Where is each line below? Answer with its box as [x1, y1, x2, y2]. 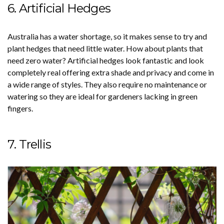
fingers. [7, 103, 33, 113]
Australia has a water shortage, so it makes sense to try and [7, 31, 207, 41]
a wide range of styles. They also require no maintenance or [7, 79, 207, 89]
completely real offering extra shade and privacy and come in [7, 67, 214, 77]
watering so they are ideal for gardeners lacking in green [7, 91, 197, 101]
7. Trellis [7, 137, 51, 152]
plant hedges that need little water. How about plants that [7, 43, 203, 53]
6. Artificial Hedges [7, 1, 110, 16]
